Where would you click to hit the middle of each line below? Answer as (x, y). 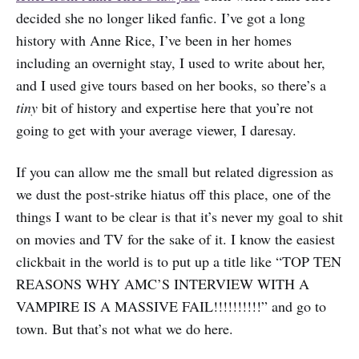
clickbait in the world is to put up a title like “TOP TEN (179, 261)
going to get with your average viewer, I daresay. (156, 129)
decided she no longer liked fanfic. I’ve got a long (161, 17)
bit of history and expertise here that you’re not (175, 107)
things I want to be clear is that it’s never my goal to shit (179, 216)
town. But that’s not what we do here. (125, 328)
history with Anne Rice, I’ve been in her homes (154, 40)
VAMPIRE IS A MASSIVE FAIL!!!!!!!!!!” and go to (171, 306)
